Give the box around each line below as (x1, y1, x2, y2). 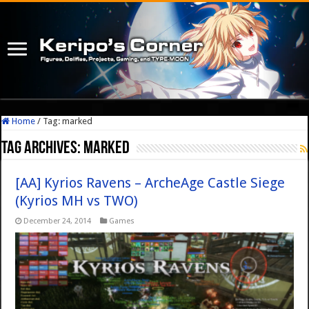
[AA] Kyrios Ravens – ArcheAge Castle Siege (15, 175, 286, 192)
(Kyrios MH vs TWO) (15, 192, 139, 210)
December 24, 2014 (23, 217, 92, 226)
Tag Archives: (1, 139, 84, 159)
